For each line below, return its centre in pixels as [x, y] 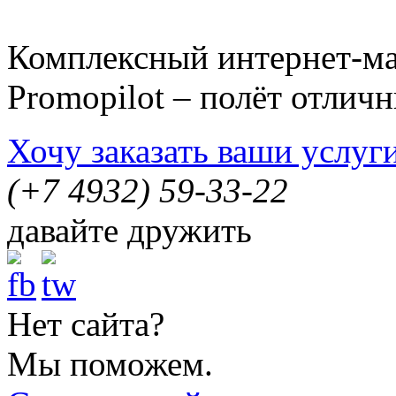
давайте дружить [129, 230]
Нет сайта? [86, 324]
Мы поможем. [110, 364]
